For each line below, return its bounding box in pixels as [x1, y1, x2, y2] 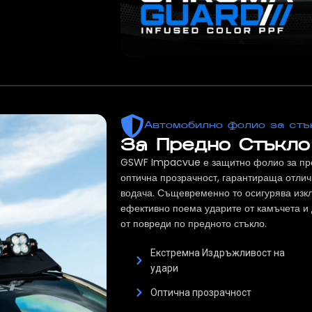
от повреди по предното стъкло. [120, 217, 267, 231]
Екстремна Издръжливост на [150, 247, 285, 259]
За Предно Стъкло [120, 138, 310, 155]
